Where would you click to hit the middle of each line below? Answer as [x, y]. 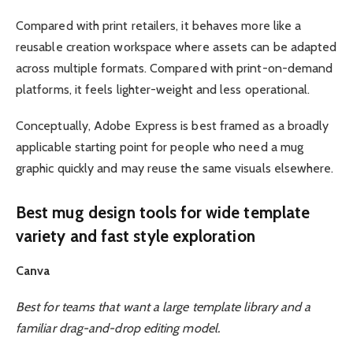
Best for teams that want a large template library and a [163, 307]
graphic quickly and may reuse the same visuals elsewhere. [175, 169]
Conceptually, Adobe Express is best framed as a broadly [173, 126]
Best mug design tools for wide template [163, 212]
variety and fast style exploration [136, 236]
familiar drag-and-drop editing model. [118, 329]
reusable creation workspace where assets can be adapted [176, 46]
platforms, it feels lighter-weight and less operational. [163, 89]
